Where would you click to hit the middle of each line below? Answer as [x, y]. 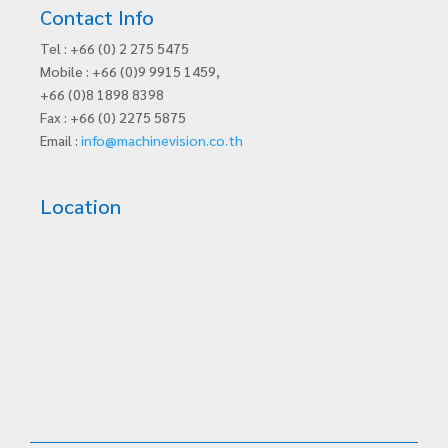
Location [80, 206]
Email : [60, 140]
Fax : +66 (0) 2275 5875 [113, 117]
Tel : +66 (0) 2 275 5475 [114, 48]
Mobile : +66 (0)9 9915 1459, [130, 71]
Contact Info [97, 17]
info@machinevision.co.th [162, 140]
